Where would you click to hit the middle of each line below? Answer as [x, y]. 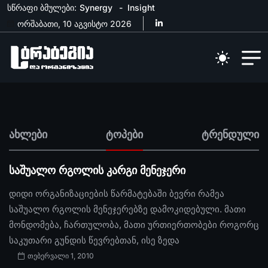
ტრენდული [230, 134]
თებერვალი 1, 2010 [60, 256]
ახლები [28, 134]
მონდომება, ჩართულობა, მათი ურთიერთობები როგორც [134, 225]
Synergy [96, 7]
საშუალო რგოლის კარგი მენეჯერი [97, 170]
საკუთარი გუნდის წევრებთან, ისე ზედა [94, 240]
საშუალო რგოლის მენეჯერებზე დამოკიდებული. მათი [127, 209]
